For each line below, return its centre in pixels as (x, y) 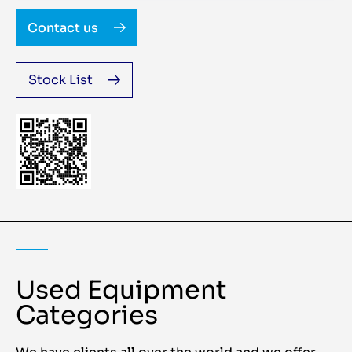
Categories (87, 315)
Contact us (63, 27)
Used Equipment (121, 290)
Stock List (60, 79)
